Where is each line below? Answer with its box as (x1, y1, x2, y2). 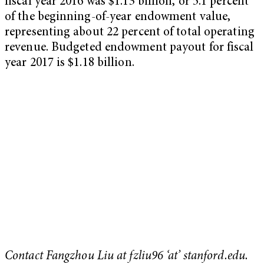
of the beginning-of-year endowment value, (5, 11, 231, 24)
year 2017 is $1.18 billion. (5, 57, 134, 70)
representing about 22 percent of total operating (5, 27, 255, 39)
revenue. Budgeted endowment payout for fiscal (5, 42, 254, 55)
